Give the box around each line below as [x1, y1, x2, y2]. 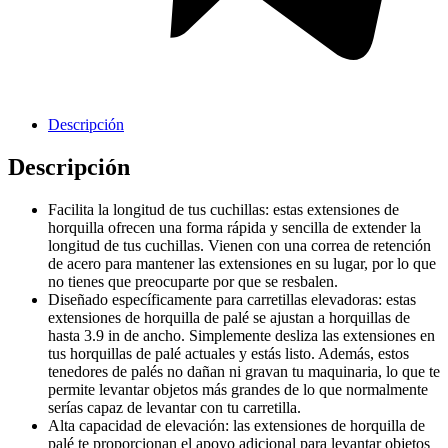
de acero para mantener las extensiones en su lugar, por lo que [48, 254, 436, 272]
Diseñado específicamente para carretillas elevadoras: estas [48, 290, 416, 308]
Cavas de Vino [88, 110, 181, 127]
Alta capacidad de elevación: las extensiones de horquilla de [48, 416, 425, 434]
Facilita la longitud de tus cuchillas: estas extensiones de [48, 200, 399, 218]
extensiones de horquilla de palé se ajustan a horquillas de [48, 308, 410, 326]
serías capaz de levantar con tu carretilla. [48, 398, 301, 416]
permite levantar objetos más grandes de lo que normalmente [48, 380, 428, 398]
